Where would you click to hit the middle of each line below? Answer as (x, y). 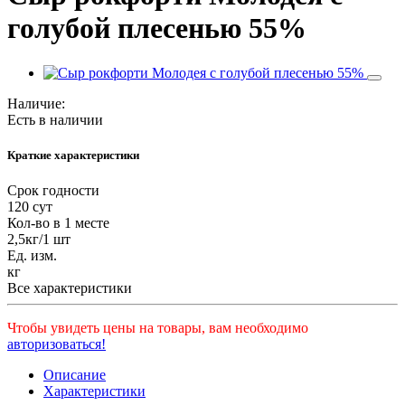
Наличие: (36, 103)
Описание (75, 375)
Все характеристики (70, 288)
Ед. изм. (32, 256)
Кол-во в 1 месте (58, 223)
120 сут (30, 207)
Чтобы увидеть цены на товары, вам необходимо (158, 328)
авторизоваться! (57, 344)
